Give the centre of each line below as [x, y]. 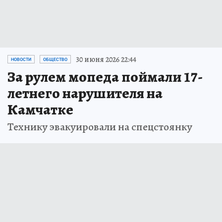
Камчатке [40, 109]
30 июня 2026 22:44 [106, 59]
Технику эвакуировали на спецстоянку [100, 127]
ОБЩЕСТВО [55, 59]
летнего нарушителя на [85, 93]
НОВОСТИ [21, 59]
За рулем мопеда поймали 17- [105, 77]
